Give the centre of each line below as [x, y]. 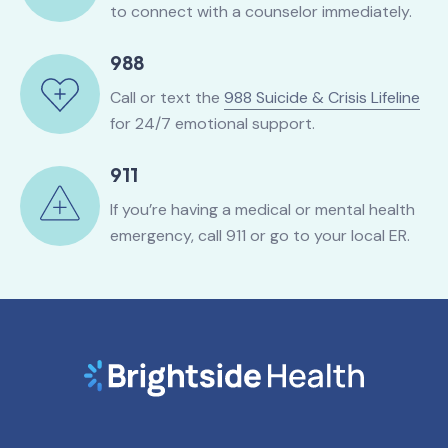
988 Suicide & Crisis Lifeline [322, 97]
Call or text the [167, 97]
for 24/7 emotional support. [212, 123]
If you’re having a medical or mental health [262, 209]
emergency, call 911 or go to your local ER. [260, 235]
